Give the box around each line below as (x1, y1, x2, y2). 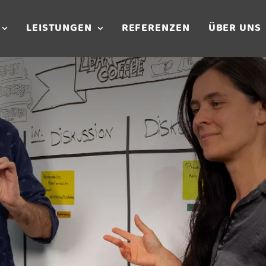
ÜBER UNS (208, 20, 261, 37)
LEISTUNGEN (26, 20, 92, 37)
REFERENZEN (121, 20, 190, 37)
